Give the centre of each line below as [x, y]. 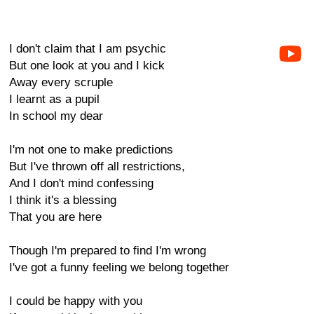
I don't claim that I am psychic [88, 49]
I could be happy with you [76, 301]
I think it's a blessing [63, 200]
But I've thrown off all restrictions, [97, 166]
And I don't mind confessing [81, 183]
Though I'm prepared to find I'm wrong [108, 251]
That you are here [55, 217]
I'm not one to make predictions [91, 150]
